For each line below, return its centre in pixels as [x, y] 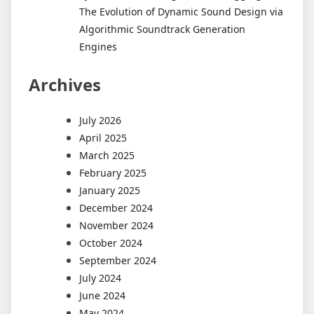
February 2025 [113, 172]
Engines [98, 46]
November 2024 [116, 225]
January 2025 [110, 190]
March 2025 [107, 155]
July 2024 [100, 278]
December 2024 [116, 207]
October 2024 [111, 243]
